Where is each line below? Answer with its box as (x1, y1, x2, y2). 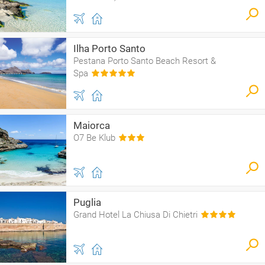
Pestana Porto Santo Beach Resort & (73, 56, 216, 66)
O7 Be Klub (73, 132, 115, 143)
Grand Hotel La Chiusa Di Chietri (73, 209, 198, 220)
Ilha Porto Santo (73, 43, 146, 54)
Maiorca (73, 119, 110, 131)
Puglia (73, 196, 101, 208)
